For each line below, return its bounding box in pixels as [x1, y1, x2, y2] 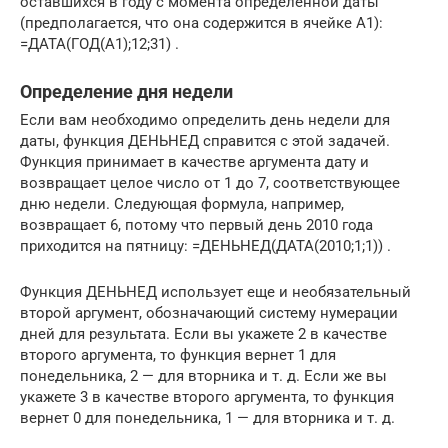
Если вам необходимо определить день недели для [20, 110, 390, 129]
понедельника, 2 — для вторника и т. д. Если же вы [20, 366, 387, 385]
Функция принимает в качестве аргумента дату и [20, 152, 369, 171]
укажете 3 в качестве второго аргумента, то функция [20, 387, 394, 406]
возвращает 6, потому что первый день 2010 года [20, 215, 373, 234]
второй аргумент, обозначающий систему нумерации [20, 303, 398, 322]
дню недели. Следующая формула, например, [20, 194, 344, 213]
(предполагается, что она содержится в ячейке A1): [20, 13, 383, 32]
